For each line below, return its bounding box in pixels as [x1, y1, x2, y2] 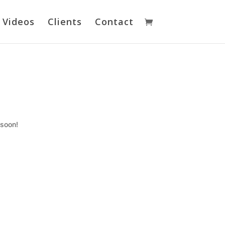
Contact [94, 16, 134, 28]
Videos [2, 16, 35, 28]
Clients [47, 16, 82, 28]
